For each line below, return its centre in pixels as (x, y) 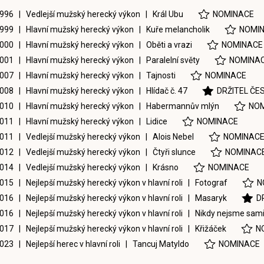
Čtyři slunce (174, 152)
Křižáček (210, 229)
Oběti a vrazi (169, 45)
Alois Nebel (173, 137)
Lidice (156, 121)
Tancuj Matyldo (161, 244)
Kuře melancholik (178, 29)
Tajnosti (161, 75)
